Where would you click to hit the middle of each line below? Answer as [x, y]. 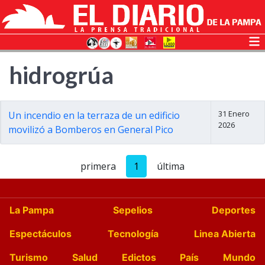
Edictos [139, 257]
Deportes [234, 210]
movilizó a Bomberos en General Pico [91, 130]
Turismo [29, 257]
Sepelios [133, 210]
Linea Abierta [225, 234]
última [171, 166]
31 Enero [234, 114]
